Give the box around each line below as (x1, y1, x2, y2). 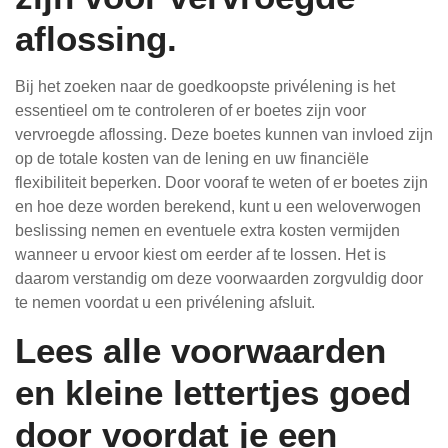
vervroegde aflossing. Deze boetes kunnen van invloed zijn (15, 126, 433, 143)
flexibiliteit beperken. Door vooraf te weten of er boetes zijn (15, 174, 428, 191)
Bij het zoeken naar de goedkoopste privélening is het (15, 78, 395, 95)
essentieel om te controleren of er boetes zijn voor (15, 102, 366, 119)
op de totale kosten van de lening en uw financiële (15, 150, 369, 167)
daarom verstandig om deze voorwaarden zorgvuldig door (15, 270, 423, 287)
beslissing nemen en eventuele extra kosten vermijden (15, 222, 400, 239)
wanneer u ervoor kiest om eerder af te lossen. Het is (15, 246, 386, 263)
